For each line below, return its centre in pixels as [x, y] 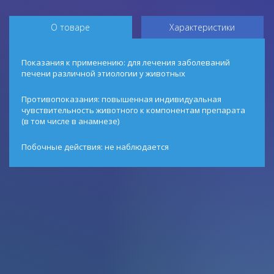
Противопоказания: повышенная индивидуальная [121, 99]
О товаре [71, 27]
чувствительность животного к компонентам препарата [133, 110]
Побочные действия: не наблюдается [95, 147]
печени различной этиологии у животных [103, 73]
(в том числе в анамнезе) [70, 121]
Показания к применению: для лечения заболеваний [126, 62]
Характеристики [202, 27]
